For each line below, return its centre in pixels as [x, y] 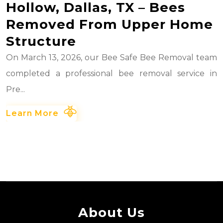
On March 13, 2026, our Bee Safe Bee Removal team [111, 57]
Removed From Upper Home [110, 24]
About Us [111, 212]
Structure [41, 41]
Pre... [15, 89]
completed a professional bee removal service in [111, 73]
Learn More [32, 113]
